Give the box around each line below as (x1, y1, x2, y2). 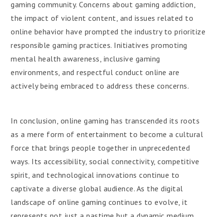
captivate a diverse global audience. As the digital (11, 184, 183, 193)
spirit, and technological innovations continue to (11, 170, 180, 180)
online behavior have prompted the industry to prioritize (11, 27, 206, 36)
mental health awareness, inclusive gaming (11, 54, 160, 63)
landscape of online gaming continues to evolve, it (11, 197, 188, 207)
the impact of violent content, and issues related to (11, 13, 194, 23)
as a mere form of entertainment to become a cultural (11, 129, 203, 139)
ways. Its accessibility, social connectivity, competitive (11, 156, 200, 166)
